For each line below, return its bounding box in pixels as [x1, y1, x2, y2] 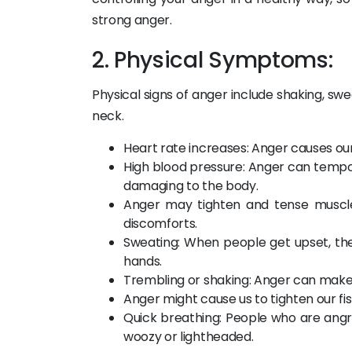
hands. [123, 252, 163, 270]
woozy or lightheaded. [123, 328, 254, 346]
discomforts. [123, 214, 198, 233]
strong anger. [92, 11, 172, 29]
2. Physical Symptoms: [92, 45, 333, 75]
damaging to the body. [123, 177, 258, 195]
